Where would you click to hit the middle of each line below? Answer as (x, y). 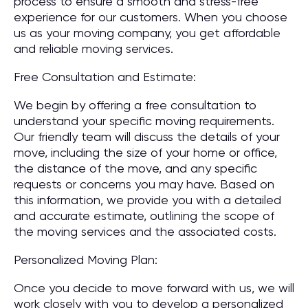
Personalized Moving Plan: (86, 260)
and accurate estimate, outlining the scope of (144, 216)
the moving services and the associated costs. (145, 231)
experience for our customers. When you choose (151, 17)
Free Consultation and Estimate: (105, 77)
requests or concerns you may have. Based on (144, 184)
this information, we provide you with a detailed (147, 200)
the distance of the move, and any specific (135, 168)
